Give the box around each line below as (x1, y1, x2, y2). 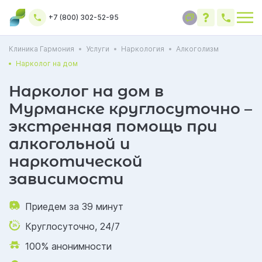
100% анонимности (25, 240, 112, 252)
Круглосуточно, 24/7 (25, 220, 120, 232)
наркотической (9, 152, 143, 171)
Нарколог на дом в (9, 82, 164, 101)
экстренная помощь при (9, 117, 218, 136)
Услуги (86, 44, 109, 53)
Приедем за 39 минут (25, 201, 123, 212)
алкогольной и (9, 135, 130, 153)
